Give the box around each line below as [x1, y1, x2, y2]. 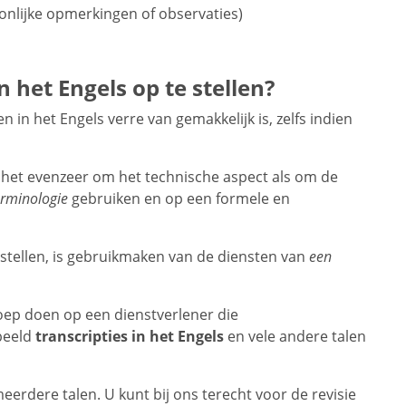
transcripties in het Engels [35, 326, 224, 347]
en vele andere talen [224, 326, 366, 347]
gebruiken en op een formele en [68, 188, 290, 209]
